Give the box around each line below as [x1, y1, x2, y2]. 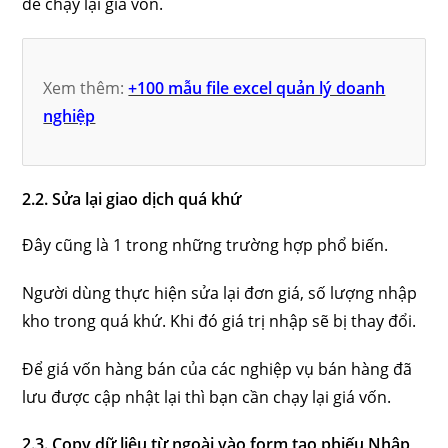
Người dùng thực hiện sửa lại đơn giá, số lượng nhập [22, 282, 418, 304]
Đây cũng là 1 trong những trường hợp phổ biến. [22, 234, 389, 256]
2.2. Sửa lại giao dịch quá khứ [22, 188, 242, 210]
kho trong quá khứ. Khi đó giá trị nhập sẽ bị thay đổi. [22, 310, 417, 332]
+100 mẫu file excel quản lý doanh [128, 77, 386, 99]
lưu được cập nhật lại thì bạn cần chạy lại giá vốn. [22, 386, 392, 408]
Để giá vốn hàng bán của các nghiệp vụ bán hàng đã [22, 358, 413, 380]
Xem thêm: [43, 77, 129, 99]
